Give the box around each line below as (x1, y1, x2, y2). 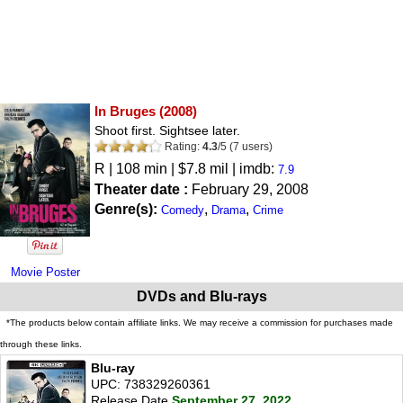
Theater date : (94, 181, 192, 197)
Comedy (161, 202, 204, 217)
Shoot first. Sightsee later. (94, 122, 240, 138)
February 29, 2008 (192, 181, 309, 197)
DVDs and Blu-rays (136, 288, 267, 304)
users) (242, 139, 273, 153)
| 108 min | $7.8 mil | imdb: (105, 160, 278, 176)
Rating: (162, 139, 202, 153)
